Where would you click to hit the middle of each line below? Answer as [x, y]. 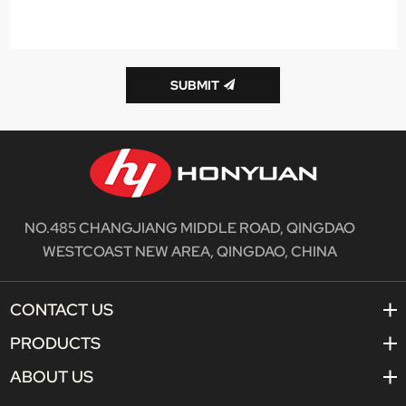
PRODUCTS [55, 343]
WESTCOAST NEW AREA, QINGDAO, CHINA [189, 251]
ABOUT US [51, 377]
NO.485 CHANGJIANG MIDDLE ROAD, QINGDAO [189, 228]
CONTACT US [61, 310]
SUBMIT [194, 85]
